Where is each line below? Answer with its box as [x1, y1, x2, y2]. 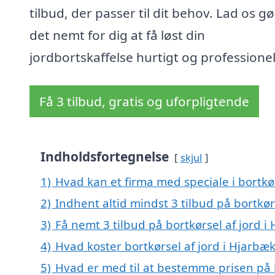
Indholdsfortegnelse [41, 148, 169, 166]
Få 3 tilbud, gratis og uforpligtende [39, 93, 249, 110]
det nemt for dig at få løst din [29, 26, 205, 44]
